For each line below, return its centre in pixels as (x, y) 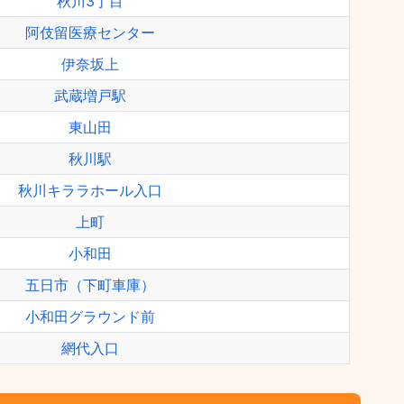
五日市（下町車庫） (90, 285)
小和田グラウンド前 (90, 317)
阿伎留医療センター (90, 32)
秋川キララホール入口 (90, 190)
